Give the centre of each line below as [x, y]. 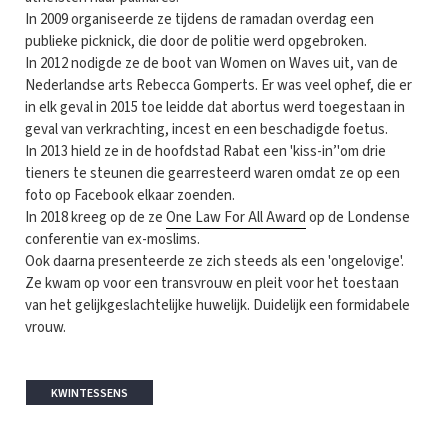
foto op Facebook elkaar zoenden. [131, 195]
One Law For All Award [236, 217]
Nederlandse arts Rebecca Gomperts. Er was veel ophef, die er [218, 85]
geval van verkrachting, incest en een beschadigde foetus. [208, 129]
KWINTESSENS [89, 393]
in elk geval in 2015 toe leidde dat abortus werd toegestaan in [215, 107]
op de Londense [358, 217]
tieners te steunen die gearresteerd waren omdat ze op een [212, 173]
